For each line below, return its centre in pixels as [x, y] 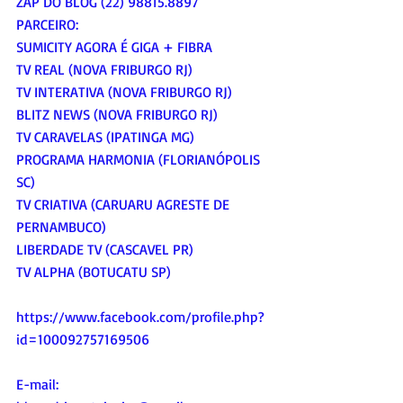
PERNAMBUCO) [61, 227]
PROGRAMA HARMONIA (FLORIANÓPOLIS [140, 160]
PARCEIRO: [47, 25]
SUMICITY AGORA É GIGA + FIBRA [114, 47]
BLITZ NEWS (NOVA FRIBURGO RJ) [117, 115]
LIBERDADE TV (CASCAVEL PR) [105, 250]
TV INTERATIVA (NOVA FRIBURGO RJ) [124, 92]
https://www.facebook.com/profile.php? [140, 317]
